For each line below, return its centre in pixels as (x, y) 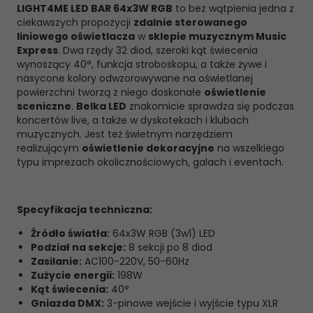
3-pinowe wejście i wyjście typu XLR (191, 303)
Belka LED (101, 106)
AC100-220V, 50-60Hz (136, 261)
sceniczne (44, 106)
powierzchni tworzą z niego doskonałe (110, 92)
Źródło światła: (70, 233)
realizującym (49, 148)
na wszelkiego (249, 148)
